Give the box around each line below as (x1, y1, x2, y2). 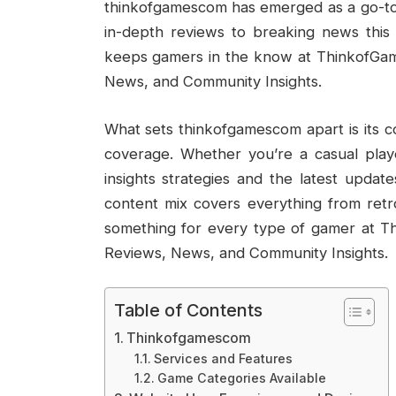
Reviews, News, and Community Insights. (103, 243, 388, 262)
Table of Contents (113, 300, 263, 322)
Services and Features (154, 351, 293, 367)
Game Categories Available (157, 370, 327, 386)
